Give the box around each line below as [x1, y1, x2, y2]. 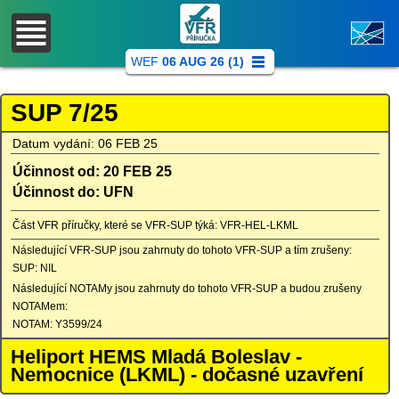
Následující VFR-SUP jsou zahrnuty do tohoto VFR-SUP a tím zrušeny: [12, 244, 352, 256]
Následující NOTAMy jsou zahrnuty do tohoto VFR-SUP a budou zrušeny [12, 282, 362, 295]
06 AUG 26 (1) [161, 54, 244, 69]
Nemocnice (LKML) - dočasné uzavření [11, 363, 363, 386]
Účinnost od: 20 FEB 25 [12, 164, 172, 179]
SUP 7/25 [11, 99, 118, 126]
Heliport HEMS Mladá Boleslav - [11, 346, 302, 368]
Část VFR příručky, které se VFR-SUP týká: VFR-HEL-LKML [12, 219, 298, 232]
